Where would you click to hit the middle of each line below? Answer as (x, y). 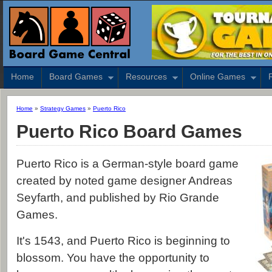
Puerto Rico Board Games (129, 132)
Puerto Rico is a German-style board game (127, 164)
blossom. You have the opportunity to (113, 258)
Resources (146, 76)
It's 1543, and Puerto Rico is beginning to (123, 241)
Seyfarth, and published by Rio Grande (118, 198)
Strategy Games (63, 108)
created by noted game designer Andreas (124, 181)
